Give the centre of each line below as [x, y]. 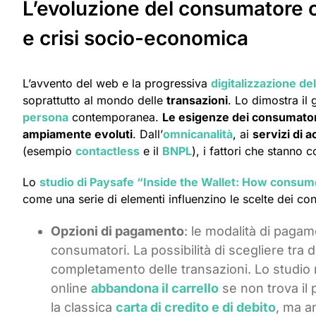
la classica [83, 307]
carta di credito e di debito [196, 307]
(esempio [49, 151]
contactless [108, 151]
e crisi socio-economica [135, 38]
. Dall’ [148, 134]
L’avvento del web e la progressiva [117, 83]
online [71, 288]
